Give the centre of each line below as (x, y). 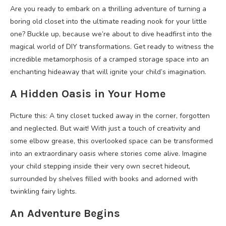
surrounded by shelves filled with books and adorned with (104, 179)
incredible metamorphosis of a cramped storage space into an (109, 59)
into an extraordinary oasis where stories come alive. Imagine (108, 154)
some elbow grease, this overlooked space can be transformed (111, 141)
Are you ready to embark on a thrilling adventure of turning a (108, 9)
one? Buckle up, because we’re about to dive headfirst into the (111, 34)
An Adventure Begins (65, 213)
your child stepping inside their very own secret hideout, (100, 166)
